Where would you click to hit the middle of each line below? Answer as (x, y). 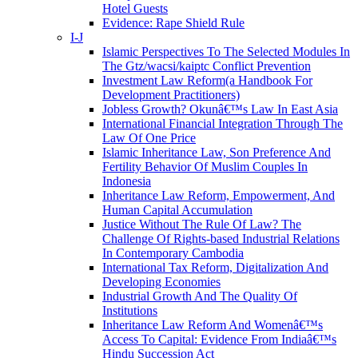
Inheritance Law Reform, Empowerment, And (219, 195)
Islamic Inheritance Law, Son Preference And (217, 152)
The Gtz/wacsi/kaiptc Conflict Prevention (207, 66)
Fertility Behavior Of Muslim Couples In (205, 167)
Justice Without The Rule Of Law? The (202, 224)
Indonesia (127, 181)
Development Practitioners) (171, 95)
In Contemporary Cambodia (173, 253)
